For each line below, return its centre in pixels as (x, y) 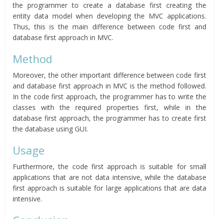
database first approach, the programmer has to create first (109, 118)
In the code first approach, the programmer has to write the (109, 97)
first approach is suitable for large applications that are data (109, 188)
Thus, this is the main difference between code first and (109, 27)
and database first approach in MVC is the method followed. (109, 86)
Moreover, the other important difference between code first (109, 75)
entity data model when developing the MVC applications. (109, 16)
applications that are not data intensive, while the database (109, 177)
